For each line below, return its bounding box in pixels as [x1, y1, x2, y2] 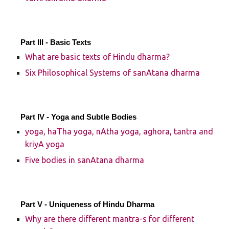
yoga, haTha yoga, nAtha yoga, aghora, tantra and [25, 127, 214, 136]
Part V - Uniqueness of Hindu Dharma [20, 200, 155, 209]
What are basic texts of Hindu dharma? [25, 52, 170, 61]
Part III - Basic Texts [20, 38, 91, 47]
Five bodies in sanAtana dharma [25, 155, 145, 165]
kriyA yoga [25, 140, 65, 149]
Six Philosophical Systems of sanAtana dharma [25, 68, 200, 77]
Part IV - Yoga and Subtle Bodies [20, 113, 137, 121]
